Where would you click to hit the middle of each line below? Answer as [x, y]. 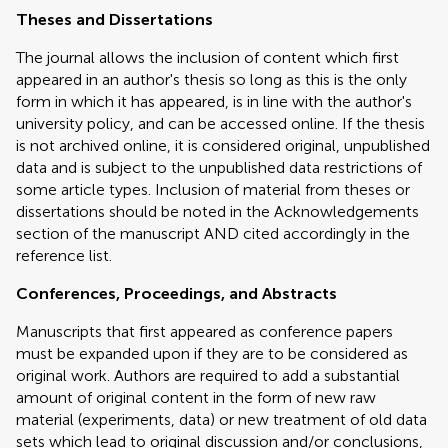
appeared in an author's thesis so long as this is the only [211, 79]
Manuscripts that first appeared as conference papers [204, 331]
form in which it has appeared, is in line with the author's [214, 101]
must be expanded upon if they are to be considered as [212, 353]
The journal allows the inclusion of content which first [207, 57]
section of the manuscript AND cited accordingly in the [213, 233]
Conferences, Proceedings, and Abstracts [176, 293]
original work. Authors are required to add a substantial [208, 375]
